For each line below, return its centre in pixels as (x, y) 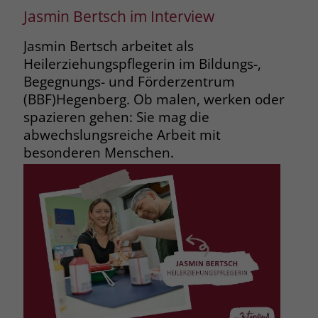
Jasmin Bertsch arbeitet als (108, 46)
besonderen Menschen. (98, 153)
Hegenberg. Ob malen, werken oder (170, 99)
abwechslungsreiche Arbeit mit (122, 135)
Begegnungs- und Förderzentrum (129, 82)
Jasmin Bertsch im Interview (119, 16)
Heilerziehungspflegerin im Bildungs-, (142, 64)
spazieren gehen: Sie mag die (116, 117)
